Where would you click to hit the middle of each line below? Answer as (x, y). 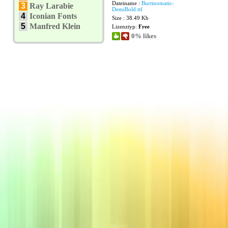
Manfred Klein (55, 26)
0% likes (144, 36)
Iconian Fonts (53, 16)
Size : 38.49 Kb (130, 18)
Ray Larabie (51, 6)
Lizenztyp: (125, 26)
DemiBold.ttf (127, 9)
